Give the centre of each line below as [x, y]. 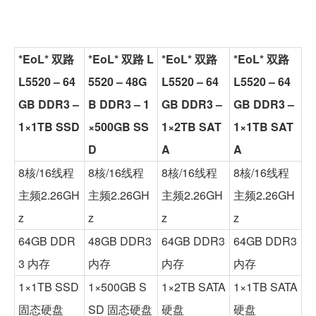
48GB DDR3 [120, 241]
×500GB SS [119, 126]
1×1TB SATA [266, 286]
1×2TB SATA [194, 286]
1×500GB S [117, 286]
